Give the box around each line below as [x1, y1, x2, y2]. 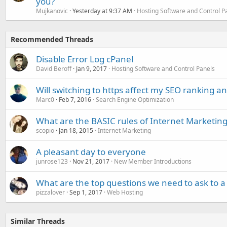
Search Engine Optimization [96, 95, 174, 104]
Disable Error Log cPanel [36, 53, 133, 65]
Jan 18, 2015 [59, 126, 93, 135]
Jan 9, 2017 [76, 64, 107, 73]
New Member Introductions [114, 157, 192, 166]
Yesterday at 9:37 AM [72, 6, 132, 15]
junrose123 [36, 157, 68, 166]
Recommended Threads [11, 34, 93, 44]
